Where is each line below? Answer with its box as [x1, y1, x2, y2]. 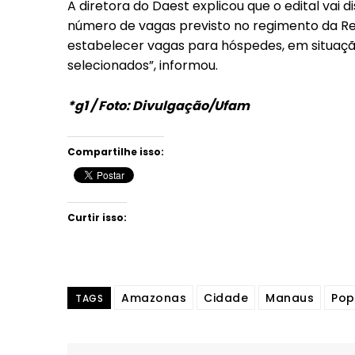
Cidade [204, 289, 248, 306]
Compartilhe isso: [67, 144, 164, 158]
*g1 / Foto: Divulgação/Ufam [67, 96, 250, 115]
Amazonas [121, 289, 186, 306]
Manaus [265, 289, 314, 306]
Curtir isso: [67, 210, 127, 224]
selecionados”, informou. [67, 55, 218, 74]
